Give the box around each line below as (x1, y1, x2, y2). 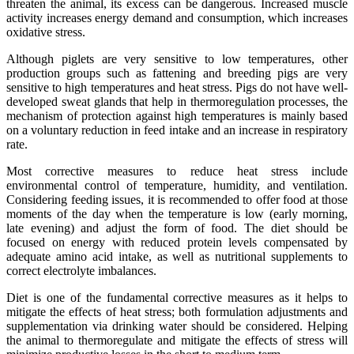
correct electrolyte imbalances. (6, 263, 156, 277)
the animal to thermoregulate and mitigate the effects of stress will (6, 333, 348, 347)
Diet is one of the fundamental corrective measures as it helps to (6, 290, 348, 304)
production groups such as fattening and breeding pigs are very (6, 66, 348, 80)
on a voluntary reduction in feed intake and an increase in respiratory (6, 122, 348, 137)
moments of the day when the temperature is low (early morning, (6, 206, 348, 220)
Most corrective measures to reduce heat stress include (6, 164, 348, 178)
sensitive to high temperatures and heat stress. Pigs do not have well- (6, 80, 348, 94)
